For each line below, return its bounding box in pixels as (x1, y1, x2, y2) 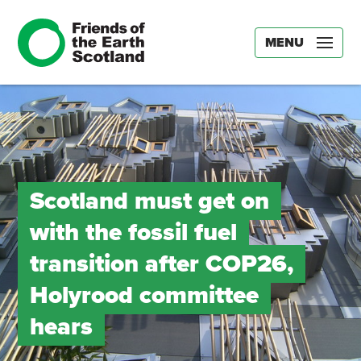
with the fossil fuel (29, 218, 237, 247)
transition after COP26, (29, 249, 293, 279)
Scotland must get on (29, 186, 269, 216)
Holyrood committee (29, 280, 259, 310)
